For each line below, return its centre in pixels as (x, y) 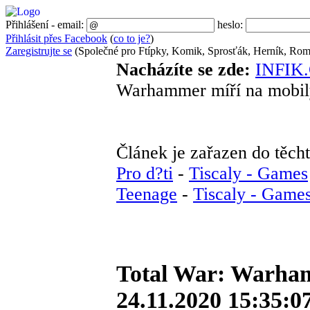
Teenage (147, 194)
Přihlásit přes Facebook (56, 38)
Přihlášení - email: (46, 25)
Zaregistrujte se (39, 51)
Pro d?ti (145, 173)
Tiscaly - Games (248, 173)
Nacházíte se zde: (186, 70)
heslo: (230, 25)
